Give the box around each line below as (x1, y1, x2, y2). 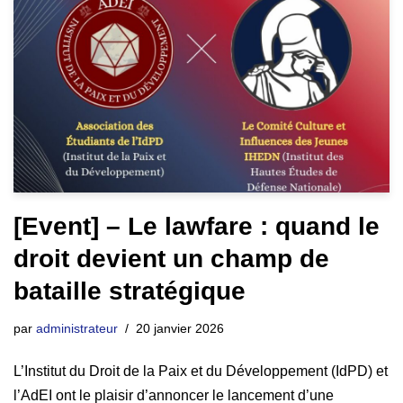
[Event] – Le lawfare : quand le (13, 211, 380, 240)
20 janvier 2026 (136, 320, 224, 336)
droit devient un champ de (13, 244, 329, 273)
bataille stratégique (13, 276, 246, 305)
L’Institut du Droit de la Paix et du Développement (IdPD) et (13, 363, 388, 379)
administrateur (36, 320, 118, 336)
